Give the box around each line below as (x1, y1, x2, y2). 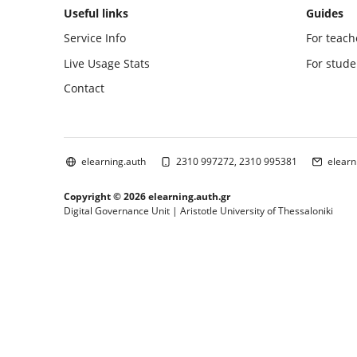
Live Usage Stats (64, 55, 150, 71)
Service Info (64, 30, 126, 46)
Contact (64, 80, 104, 96)
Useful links (64, 6, 128, 21)
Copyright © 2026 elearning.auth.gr (64, 189, 230, 203)
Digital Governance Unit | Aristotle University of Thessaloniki (64, 203, 333, 218)
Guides (305, 6, 343, 21)
